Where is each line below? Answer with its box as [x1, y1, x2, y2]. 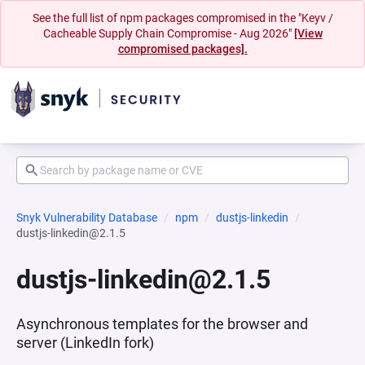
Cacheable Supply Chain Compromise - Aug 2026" [42, 27, 294, 40]
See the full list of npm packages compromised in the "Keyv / [32, 11, 333, 24]
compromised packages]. [117, 42, 248, 55]
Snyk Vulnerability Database [16, 211, 157, 224]
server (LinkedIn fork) [16, 334, 154, 351]
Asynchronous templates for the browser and [16, 315, 308, 332]
